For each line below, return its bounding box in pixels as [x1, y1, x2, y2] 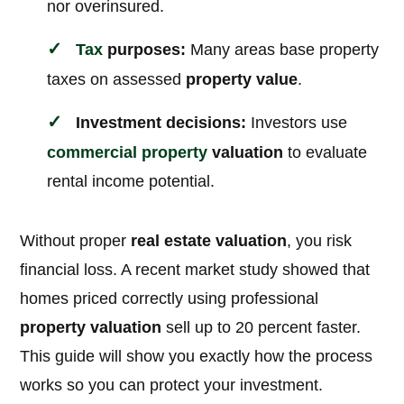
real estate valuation [131, 232, 288, 251]
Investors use [246, 114, 348, 133]
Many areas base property [186, 41, 380, 60]
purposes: [103, 41, 187, 60]
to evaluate [283, 143, 368, 162]
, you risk [287, 232, 353, 251]
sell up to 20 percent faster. [161, 318, 362, 337]
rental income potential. [47, 172, 216, 191]
